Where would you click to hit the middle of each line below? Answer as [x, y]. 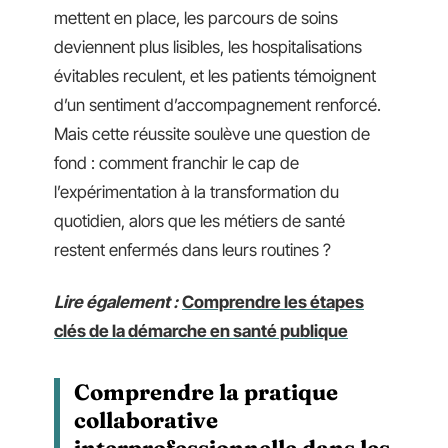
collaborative [146, 419]
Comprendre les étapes [273, 301]
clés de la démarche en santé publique [201, 330]
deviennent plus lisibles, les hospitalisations [208, 47]
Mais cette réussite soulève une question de [212, 134]
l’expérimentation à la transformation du [196, 192]
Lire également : [116, 301]
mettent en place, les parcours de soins [196, 18]
